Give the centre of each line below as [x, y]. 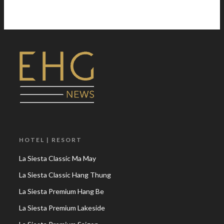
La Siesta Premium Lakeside [62, 208]
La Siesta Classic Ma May [57, 158]
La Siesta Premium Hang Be [61, 191]
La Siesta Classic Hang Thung [65, 175]
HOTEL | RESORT [50, 140]
